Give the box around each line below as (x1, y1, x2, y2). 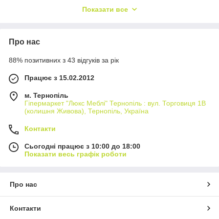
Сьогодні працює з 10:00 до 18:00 (24, 142, 140, 150)
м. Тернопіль (24, 91, 68, 99)
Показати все (82, 5, 128, 13)
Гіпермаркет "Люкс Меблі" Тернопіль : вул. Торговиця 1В (24, 99, 206, 107)
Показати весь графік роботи (24, 150, 127, 158)
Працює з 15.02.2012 (24, 74, 94, 82)
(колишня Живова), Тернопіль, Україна (24, 107, 149, 115)
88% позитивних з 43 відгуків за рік (9, 56, 119, 64)
